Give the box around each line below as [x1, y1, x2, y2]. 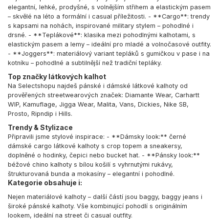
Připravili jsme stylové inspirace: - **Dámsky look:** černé [8, 133, 186, 141]
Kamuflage [23, 101, 55, 109]
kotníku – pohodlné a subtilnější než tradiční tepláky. [8, 59, 162, 67]
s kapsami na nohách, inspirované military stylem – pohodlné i [8, 22, 194, 30]
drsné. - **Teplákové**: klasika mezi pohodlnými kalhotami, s [8, 31, 196, 39]
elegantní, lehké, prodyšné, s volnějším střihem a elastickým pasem [8, 3, 211, 11]
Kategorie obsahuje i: [8, 178, 82, 187]
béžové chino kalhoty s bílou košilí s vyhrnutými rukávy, [8, 161, 173, 169]
